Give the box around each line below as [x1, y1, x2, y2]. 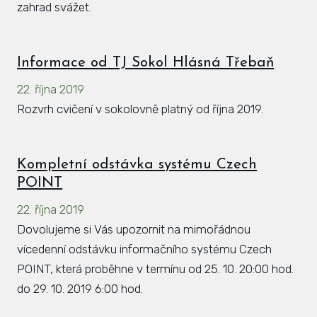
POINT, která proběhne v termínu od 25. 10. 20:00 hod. [17, 261, 294, 276]
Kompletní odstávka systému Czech [17, 156, 258, 172]
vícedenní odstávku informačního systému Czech [17, 241, 272, 256]
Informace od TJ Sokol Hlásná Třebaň [17, 55, 275, 70]
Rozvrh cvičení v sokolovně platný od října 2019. [17, 102, 264, 116]
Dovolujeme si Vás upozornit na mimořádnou [17, 221, 251, 236]
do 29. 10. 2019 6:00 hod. [17, 281, 144, 296]
